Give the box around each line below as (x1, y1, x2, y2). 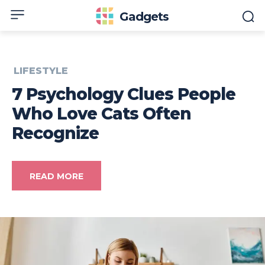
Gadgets (119, 9, 169, 24)
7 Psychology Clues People (12, 84, 235, 105)
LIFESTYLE (14, 65, 68, 77)
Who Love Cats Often (12, 104, 191, 124)
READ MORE (30, 171, 83, 182)
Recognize (12, 123, 99, 144)
